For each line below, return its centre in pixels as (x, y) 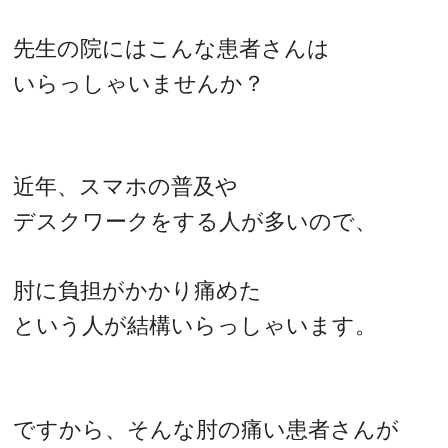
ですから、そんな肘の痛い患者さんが (206, 429)
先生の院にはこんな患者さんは (172, 48)
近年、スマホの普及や (126, 187)
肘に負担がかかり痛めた (138, 290)
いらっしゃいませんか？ (139, 83)
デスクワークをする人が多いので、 (195, 222)
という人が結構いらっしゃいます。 (195, 325)
